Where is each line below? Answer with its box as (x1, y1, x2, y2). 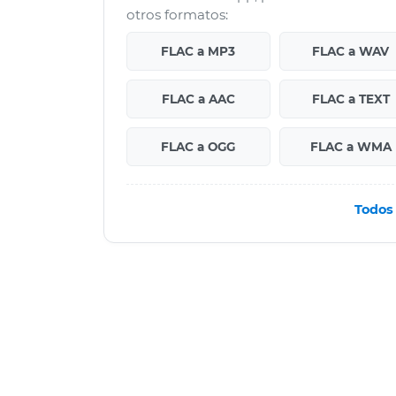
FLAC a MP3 (161, 43, 236, 58)
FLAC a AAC (161, 91, 235, 106)
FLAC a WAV (312, 43, 390, 58)
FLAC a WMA (309, 139, 392, 154)
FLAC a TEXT (311, 91, 390, 106)
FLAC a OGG (161, 139, 236, 154)
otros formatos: (126, 5, 228, 23)
